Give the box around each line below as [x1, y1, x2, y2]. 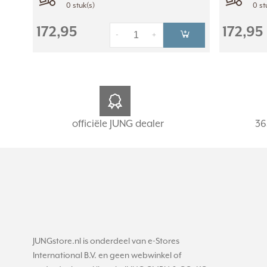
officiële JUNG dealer [72, 119, 164, 131]
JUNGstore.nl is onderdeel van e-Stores [33, 237, 179, 247]
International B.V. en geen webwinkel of [33, 251, 181, 261]
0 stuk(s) [66, 1, 95, 10]
